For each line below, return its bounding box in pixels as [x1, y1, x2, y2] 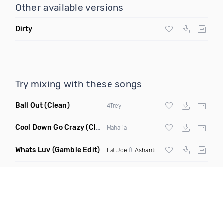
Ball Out [15, 101, 43, 110]
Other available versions [15, 2, 124, 13]
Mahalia [106, 124, 127, 131]
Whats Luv [15, 146, 51, 154]
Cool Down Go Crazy [15, 123, 85, 132]
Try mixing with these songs [15, 78, 142, 90]
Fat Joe [106, 146, 127, 154]
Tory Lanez [162, 146, 193, 154]
